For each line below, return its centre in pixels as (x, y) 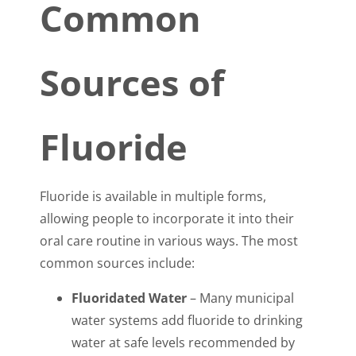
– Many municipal (240, 298)
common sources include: (117, 263)
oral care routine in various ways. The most (169, 241)
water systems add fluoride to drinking (187, 321)
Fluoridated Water (129, 298)
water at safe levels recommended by (183, 343)
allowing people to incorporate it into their (167, 219)
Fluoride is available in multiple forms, (153, 197)
